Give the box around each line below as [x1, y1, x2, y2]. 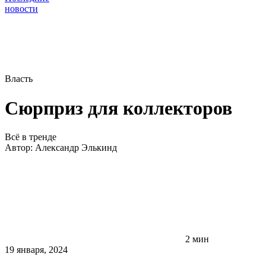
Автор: [5, 142, 35, 153]
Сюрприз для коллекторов [5, 97, 232, 119]
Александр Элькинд [35, 142, 117, 153]
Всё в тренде [5, 132, 56, 142]
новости [5, 4, 38, 14]
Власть [5, 74, 33, 84]
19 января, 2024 [5, 245, 68, 255]
